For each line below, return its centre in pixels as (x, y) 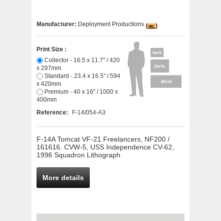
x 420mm (49, 84)
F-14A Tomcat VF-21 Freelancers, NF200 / (103, 139)
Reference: (53, 112)
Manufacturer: (57, 24)
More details (63, 178)
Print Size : (52, 49)
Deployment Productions (111, 24)
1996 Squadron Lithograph (78, 155)
